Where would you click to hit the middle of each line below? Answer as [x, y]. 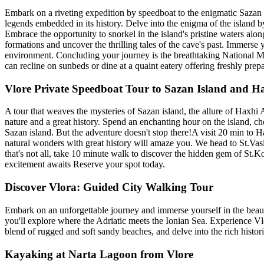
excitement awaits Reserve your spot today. [85, 164]
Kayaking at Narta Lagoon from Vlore [99, 254]
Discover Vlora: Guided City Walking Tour [109, 187]
